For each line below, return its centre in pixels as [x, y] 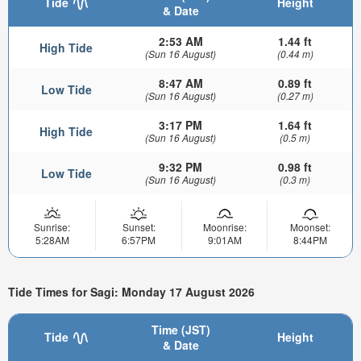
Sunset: [139, 226]
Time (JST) [180, 329]
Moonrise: [224, 226]
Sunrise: [52, 226]
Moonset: [310, 226]
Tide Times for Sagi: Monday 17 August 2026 [131, 292]
